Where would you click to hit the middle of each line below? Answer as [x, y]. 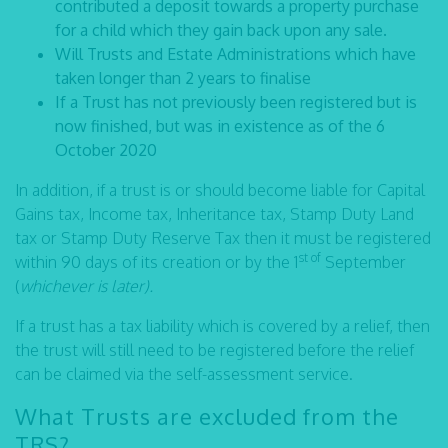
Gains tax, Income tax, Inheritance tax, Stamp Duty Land [214, 214]
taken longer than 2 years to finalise [183, 78]
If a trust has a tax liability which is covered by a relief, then [222, 326]
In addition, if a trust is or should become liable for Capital [220, 190]
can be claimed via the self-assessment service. [184, 374]
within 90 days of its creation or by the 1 [156, 262]
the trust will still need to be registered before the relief [214, 350]
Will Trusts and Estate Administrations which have [235, 54]
